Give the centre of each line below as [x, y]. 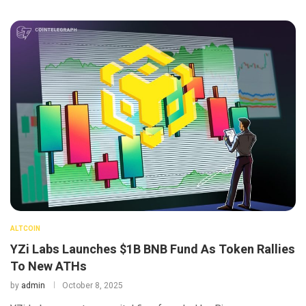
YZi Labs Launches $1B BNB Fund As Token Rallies [153, 249]
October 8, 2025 [93, 285]
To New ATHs [48, 266]
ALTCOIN [25, 228]
